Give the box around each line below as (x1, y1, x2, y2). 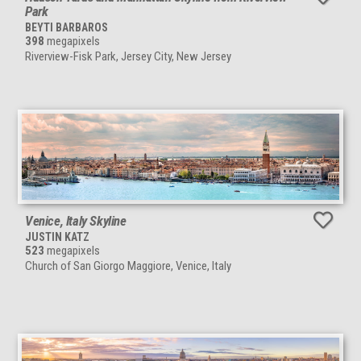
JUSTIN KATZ (25, 230, 89, 244)
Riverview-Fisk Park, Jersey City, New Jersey (25, 49, 231, 64)
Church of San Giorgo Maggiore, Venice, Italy (25, 259, 231, 274)
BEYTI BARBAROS (25, 21, 108, 35)
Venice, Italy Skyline (25, 213, 127, 230)
